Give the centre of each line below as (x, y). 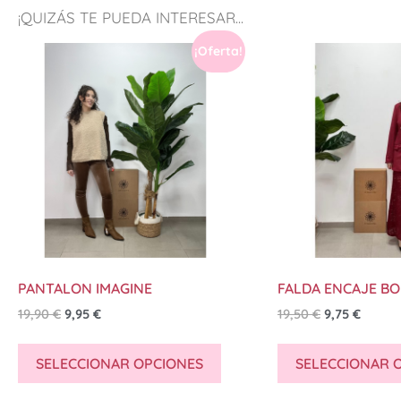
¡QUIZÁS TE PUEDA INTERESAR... (131, 17)
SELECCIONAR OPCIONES (119, 364)
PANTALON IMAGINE (85, 288)
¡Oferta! (218, 51)
